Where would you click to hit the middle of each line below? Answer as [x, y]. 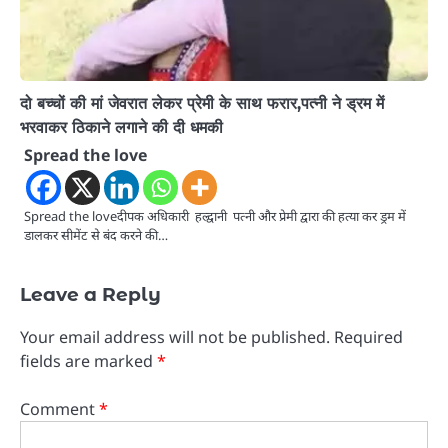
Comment [59, 409]
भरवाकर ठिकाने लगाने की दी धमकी [121, 127]
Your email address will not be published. [175, 337]
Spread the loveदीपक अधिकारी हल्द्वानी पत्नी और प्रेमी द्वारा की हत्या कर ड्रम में [215, 216]
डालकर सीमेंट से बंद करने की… [96, 235]
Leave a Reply [90, 295]
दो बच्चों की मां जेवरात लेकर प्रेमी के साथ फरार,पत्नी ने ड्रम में [202, 103]
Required [368, 337]
